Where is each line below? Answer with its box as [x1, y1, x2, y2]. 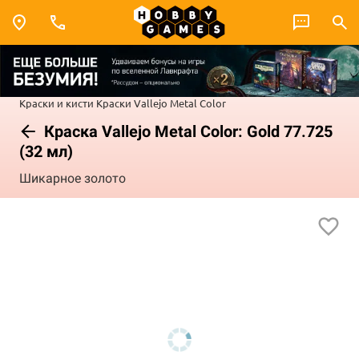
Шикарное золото [19, 171, 126, 187]
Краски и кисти [19, 95, 94, 110]
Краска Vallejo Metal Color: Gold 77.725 [40, 121, 333, 141]
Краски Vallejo [96, 95, 167, 110]
